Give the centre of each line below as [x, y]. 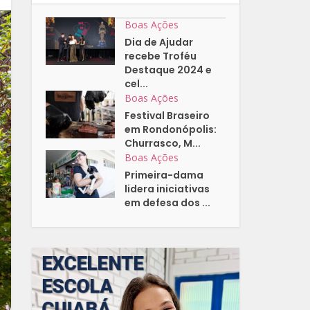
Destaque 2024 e [168, 70]
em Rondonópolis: [171, 130]
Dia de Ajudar [159, 43]
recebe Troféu [161, 56]
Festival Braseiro [167, 116]
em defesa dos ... [168, 203]
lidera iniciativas [167, 189]
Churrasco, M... [163, 144]
